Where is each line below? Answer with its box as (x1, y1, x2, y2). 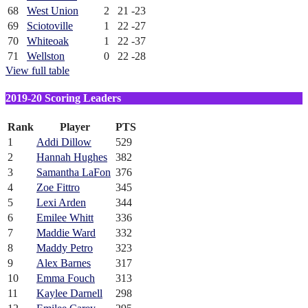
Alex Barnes (36, 256, 91, 269)
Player (59, 120, 90, 133)
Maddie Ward (36, 226, 96, 239)
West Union (27, 5, 78, 17)
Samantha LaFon (36, 166, 111, 178)
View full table (5, 65, 69, 77)
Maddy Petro (36, 241, 93, 254)
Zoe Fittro (36, 181, 80, 193)
